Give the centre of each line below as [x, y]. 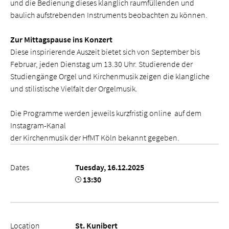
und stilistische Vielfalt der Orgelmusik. [74, 88]
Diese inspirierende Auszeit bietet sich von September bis [105, 52]
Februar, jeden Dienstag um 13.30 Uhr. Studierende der [101, 64]
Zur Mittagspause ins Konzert [61, 39]
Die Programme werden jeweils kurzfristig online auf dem [106, 113]
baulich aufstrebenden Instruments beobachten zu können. [109, 15]
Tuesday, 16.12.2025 [110, 167]
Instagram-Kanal [38, 125]
